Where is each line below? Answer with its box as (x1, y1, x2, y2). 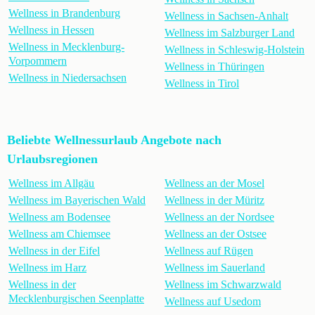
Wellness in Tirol (165, 77, 239, 89)
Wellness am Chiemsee (8, 228, 110, 240)
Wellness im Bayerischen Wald (8, 194, 146, 206)
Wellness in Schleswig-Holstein (165, 44, 304, 56)
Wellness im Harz (8, 262, 86, 274)
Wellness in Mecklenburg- (8, 41, 124, 53)
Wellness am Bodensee (8, 211, 110, 223)
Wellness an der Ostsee (165, 228, 266, 240)
